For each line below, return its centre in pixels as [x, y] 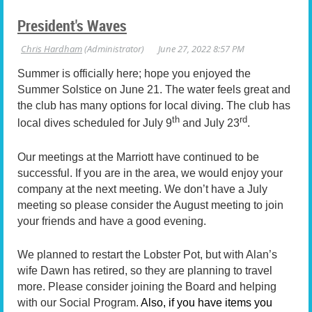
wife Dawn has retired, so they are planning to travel [145, 271]
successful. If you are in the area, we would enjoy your [150, 173]
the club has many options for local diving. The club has [154, 105]
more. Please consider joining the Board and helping [147, 287]
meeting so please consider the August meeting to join [150, 205]
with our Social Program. [79, 303]
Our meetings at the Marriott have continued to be [138, 157]
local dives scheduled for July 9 [95, 123]
